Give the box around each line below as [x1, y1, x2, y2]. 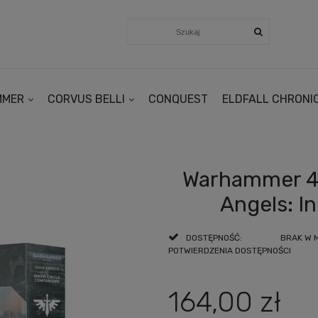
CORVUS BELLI [47, 92, 125, 106]
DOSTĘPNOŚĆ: [186, 232, 243, 243]
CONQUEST [148, 92, 208, 106]
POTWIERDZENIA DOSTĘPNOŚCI [168, 245, 292, 256]
